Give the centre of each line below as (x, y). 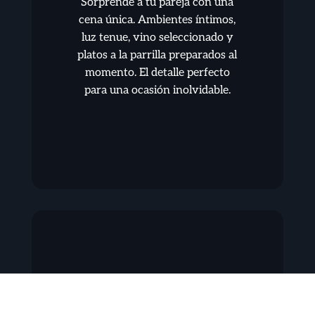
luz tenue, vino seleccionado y (157, 38)
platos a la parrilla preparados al (157, 56)
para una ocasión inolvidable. (157, 91)
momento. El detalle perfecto (157, 73)
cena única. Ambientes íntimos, (157, 20)
